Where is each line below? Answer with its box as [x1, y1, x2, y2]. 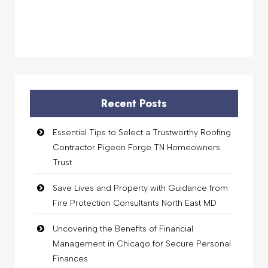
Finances [53, 253, 88, 264]
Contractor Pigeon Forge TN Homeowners [53, 142, 220, 153]
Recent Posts [101, 95, 167, 111]
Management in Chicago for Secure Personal [53, 238, 231, 249]
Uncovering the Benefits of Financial [53, 223, 193, 234]
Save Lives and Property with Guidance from [53, 182, 228, 193]
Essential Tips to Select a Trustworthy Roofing [53, 127, 231, 138]
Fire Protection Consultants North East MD [53, 197, 217, 208]
